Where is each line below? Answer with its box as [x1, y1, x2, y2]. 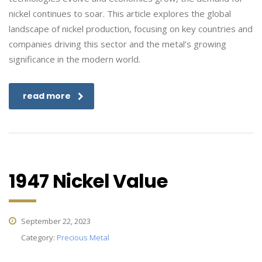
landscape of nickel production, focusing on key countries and [9, 23, 253, 35]
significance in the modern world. [9, 53, 140, 65]
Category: [21, 232, 57, 243]
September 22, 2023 [19, 216, 91, 226]
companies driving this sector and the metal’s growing [9, 38, 226, 50]
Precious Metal [57, 232, 109, 243]
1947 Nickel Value [9, 168, 168, 194]
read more [23, 90, 71, 102]
